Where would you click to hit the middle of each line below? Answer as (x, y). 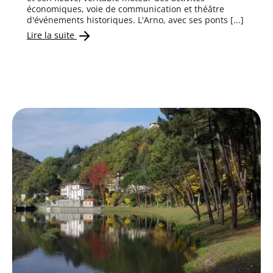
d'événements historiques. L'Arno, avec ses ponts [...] (135, 20)
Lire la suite (52, 35)
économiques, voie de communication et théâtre (126, 9)
